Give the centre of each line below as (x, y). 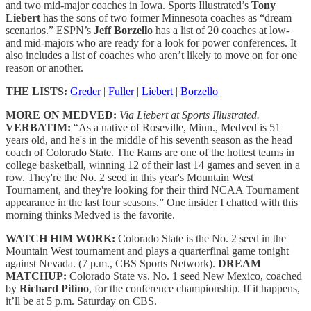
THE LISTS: (36, 91)
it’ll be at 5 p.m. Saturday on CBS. (81, 301)
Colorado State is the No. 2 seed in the (201, 238)
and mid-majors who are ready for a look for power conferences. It (151, 42)
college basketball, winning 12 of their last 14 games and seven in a (153, 165)
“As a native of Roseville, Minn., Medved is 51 (176, 127)
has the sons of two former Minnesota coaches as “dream (167, 17)
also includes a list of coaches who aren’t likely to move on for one (151, 55)
